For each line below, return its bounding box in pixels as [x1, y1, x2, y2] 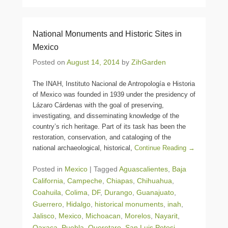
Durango [104, 188, 132, 196]
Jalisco [33, 212, 54, 220]
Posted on [33, 58, 67, 66]
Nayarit [155, 212, 178, 220]
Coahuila [33, 188, 61, 196]
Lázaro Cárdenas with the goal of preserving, [33, 101, 164, 109]
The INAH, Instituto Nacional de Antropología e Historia [33, 80, 195, 88]
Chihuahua [137, 177, 172, 185]
